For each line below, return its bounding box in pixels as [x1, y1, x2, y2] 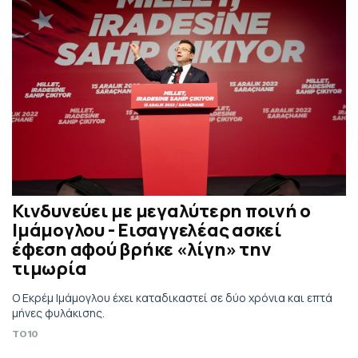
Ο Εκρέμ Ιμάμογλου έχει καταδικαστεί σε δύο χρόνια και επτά [12, 290, 332, 306]
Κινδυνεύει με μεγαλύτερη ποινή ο [12, 199, 311, 224]
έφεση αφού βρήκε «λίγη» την [12, 237, 272, 262]
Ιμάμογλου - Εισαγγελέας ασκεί [12, 218, 282, 243]
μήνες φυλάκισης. [12, 305, 105, 321]
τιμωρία [12, 257, 87, 281]
